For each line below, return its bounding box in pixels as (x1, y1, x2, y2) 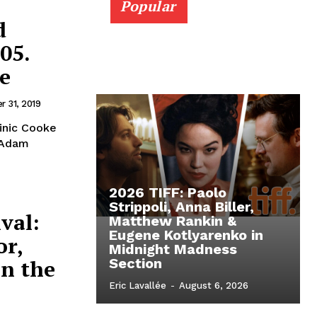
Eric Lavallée (109, 280, 166, 292)
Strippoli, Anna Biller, (109, 198, 254, 216)
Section (109, 255, 162, 272)
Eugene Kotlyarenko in (109, 226, 263, 244)
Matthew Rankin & (109, 212, 236, 230)
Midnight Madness (109, 241, 237, 258)
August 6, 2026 (179, 280, 248, 292)
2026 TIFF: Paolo (109, 184, 226, 202)
